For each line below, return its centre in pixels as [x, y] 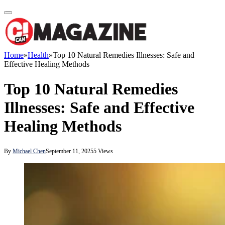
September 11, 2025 [70, 151]
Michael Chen [29, 151]
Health [38, 55]
